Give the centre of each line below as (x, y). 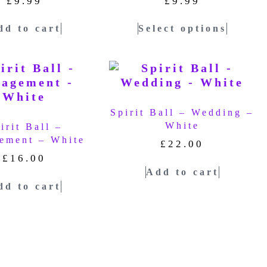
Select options (182, 29)
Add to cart (182, 172)
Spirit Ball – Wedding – (182, 113)
